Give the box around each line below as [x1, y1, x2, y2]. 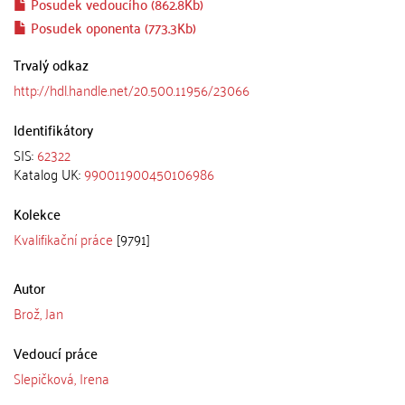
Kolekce [14, 200, 61, 226]
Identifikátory [14, 116, 93, 142]
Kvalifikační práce [14, 225, 113, 251]
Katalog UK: [14, 160, 84, 186]
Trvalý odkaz [14, 51, 89, 77]
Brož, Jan [14, 299, 63, 325]
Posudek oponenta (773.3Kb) [27, 14, 196, 40]
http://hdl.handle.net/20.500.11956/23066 [14, 76, 250, 102]
